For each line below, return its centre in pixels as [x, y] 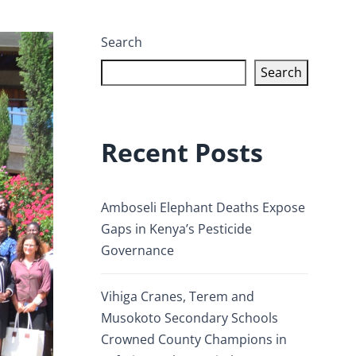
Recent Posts [182, 152]
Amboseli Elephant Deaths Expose [203, 207]
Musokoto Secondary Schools [190, 318]
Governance [137, 250]
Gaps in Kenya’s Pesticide [176, 229]
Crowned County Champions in [194, 339]
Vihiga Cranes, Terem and [178, 296]
